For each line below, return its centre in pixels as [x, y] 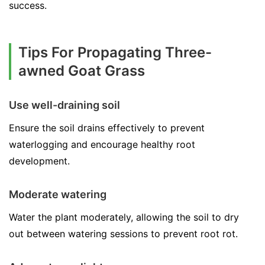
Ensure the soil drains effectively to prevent [107, 128]
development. [39, 161]
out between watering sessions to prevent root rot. [123, 234]
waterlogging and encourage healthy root [102, 144]
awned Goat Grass [82, 71]
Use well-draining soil [64, 105]
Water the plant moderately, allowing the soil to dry [124, 217]
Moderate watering [58, 194]
